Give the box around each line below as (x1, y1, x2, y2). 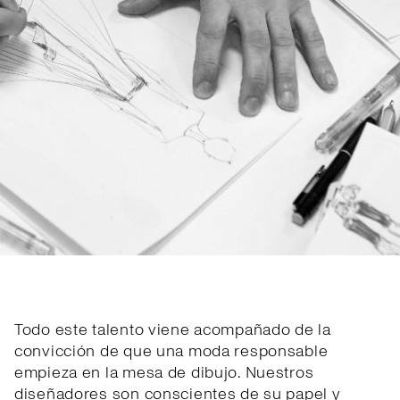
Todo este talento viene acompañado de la (14, 319, 331, 342)
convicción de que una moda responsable (14, 340, 329, 363)
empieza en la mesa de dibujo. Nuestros (14, 362, 314, 385)
